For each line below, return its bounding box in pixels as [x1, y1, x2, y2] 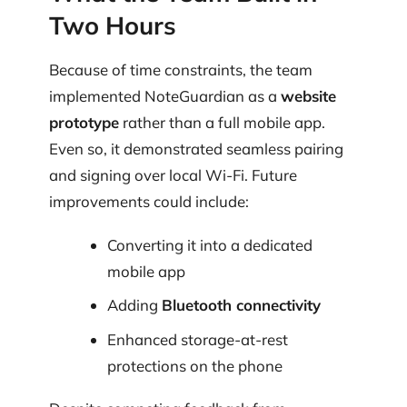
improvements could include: [49, 192, 249, 212]
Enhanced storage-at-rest [106, 329, 288, 349]
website [281, 86, 336, 106]
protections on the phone [106, 355, 283, 375]
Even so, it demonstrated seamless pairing [49, 139, 343, 159]
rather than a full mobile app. [119, 113, 325, 133]
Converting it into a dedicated [106, 234, 313, 254]
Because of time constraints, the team [49, 60, 313, 80]
